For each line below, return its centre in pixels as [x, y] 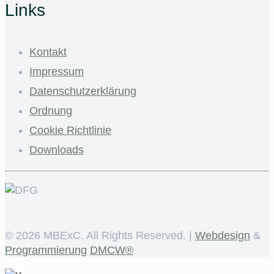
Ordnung [51, 110]
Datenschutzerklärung [83, 91]
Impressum [57, 71]
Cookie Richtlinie [70, 130]
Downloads [57, 150]
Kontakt [48, 52]
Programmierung [46, 250]
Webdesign [223, 235]
